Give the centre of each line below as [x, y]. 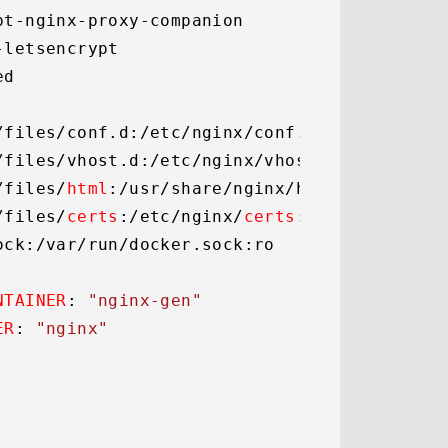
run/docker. [145, 244]
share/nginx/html [254, 188]
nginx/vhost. [264, 160]
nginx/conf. [249, 132]
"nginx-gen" [145, 300]
